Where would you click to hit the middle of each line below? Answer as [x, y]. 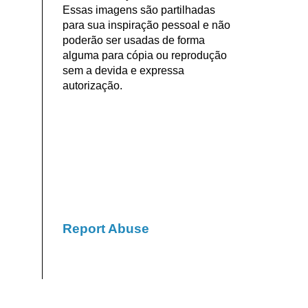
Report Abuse [106, 228]
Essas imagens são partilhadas [139, 10]
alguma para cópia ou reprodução [144, 55]
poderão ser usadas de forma [133, 40]
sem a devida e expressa [123, 70]
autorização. [92, 85]
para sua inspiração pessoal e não [146, 25]
